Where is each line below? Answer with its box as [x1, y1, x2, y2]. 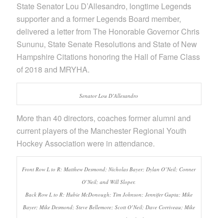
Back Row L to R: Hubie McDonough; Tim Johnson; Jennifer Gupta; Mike [25, 191, 193, 199]
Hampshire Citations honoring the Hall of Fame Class [16, 51, 200, 63]
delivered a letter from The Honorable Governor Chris [16, 26, 200, 37]
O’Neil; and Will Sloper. [82, 178, 136, 186]
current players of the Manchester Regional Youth [16, 125, 186, 136]
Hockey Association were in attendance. [16, 137, 155, 149]
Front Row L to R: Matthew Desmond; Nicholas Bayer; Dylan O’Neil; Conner [22, 165, 196, 173]
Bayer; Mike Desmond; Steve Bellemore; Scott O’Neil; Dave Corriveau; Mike [22, 203, 195, 211]
